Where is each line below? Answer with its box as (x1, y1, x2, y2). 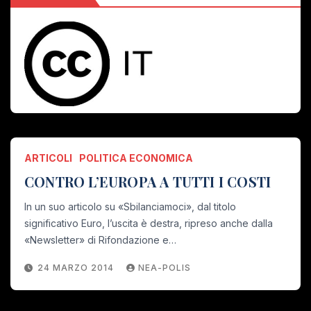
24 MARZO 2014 (37, 262, 117, 273)
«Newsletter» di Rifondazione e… (24, 233, 176, 246)
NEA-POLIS (138, 262, 191, 273)
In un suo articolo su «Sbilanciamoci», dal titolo (24, 200, 236, 212)
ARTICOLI (24, 151, 72, 164)
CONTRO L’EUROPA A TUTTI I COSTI (24, 171, 271, 191)
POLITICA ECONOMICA (79, 151, 193, 164)
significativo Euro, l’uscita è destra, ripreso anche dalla (24, 217, 273, 229)
